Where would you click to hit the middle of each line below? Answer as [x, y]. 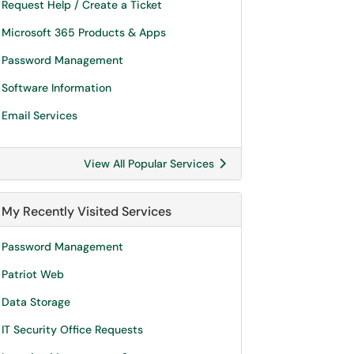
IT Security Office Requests [72, 330]
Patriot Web [33, 274]
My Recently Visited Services [87, 211]
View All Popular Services [151, 164]
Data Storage [36, 302]
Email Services [40, 115]
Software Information [56, 88]
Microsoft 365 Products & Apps [84, 32]
